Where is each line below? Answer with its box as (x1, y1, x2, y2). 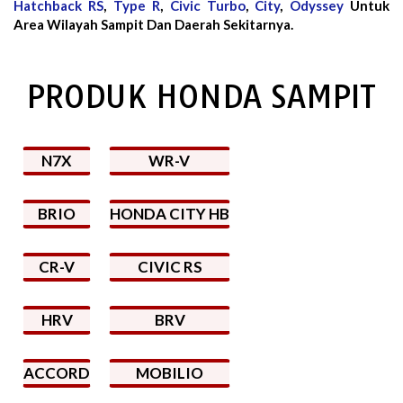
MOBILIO (136, 363, 203, 382)
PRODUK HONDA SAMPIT (27, 76, 376, 116)
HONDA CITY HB (110, 203, 229, 223)
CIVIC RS (137, 256, 202, 276)
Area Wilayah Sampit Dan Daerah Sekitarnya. (13, 15, 293, 32)
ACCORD (23, 363, 90, 382)
